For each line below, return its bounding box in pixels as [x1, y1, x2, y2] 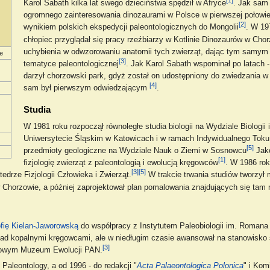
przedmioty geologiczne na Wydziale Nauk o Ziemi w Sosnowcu [23, 146, 246, 155]
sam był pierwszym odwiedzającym [23, 83, 149, 92]
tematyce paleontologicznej [23, 59, 119, 68]
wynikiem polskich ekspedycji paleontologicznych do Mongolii [23, 23, 239, 32]
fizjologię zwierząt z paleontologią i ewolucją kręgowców [23, 159, 218, 168]
